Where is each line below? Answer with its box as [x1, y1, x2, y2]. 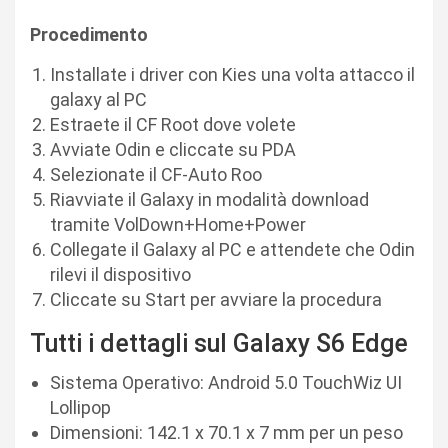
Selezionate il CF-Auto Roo [50, 163, 262, 185]
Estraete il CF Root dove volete [50, 113, 296, 135]
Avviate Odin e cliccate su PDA [50, 138, 296, 160]
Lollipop [50, 396, 111, 418]
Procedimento [30, 23, 148, 45]
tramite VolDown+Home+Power [50, 213, 306, 235]
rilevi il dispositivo [50, 263, 191, 285]
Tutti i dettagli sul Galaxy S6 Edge [30, 328, 408, 358]
